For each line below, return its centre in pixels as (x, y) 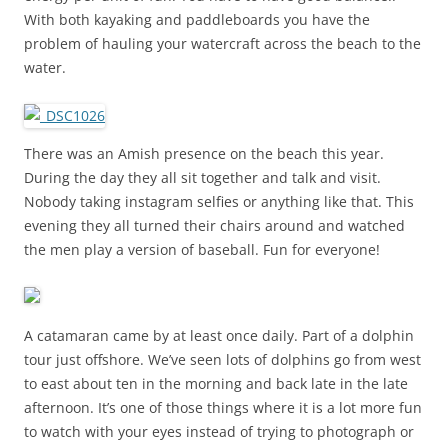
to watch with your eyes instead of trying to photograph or (219, 432)
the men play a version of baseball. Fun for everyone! (202, 250)
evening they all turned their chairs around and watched (214, 226)
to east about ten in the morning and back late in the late (216, 384)
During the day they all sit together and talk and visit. (202, 178)
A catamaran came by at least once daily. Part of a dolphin (219, 336)
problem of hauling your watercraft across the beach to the (222, 44)
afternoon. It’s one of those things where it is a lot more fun (223, 408)
